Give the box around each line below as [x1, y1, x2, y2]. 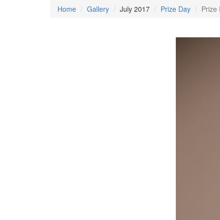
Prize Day [161, 4, 191, 14]
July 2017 [120, 4, 150, 14]
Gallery [87, 4, 109, 14]
